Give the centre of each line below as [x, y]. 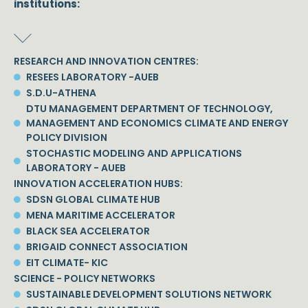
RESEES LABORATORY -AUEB [92, 77]
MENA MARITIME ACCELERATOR [100, 215]
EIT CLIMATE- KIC [67, 262]
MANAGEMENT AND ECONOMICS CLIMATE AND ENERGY [157, 123]
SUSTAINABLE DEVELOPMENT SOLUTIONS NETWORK [148, 294]
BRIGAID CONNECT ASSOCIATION [107, 246]
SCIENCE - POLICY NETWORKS [85, 278]
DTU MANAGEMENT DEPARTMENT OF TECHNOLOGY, [149, 108]
